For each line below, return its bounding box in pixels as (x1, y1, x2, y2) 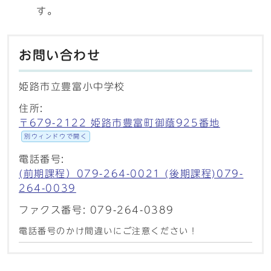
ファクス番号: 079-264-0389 (19, 205, 174, 215)
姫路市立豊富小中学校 (19, 82, 125, 91)
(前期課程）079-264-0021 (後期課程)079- (19, 169, 244, 178)
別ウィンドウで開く (24, 133, 88, 139)
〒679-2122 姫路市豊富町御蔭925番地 (19, 118, 220, 128)
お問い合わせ (19, 48, 101, 62)
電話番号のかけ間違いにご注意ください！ (19, 226, 198, 235)
